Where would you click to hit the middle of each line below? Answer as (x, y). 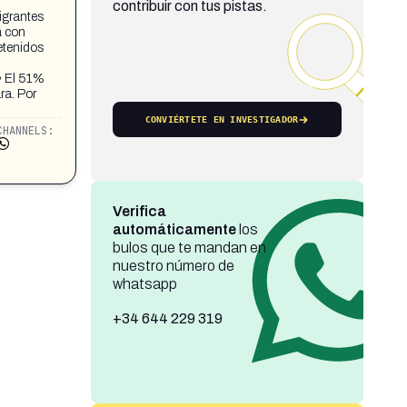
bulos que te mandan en (189, 248)
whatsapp (144, 284)
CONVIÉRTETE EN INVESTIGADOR (222, 119)
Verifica (139, 211)
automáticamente (174, 229)
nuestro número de (173, 266)
